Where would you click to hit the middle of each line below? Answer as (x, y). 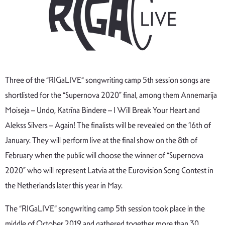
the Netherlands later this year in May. (64, 185)
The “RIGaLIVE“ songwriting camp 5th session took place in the (105, 208)
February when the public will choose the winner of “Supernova (104, 155)
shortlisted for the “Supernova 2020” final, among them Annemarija (111, 95)
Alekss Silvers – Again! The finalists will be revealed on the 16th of (108, 125)
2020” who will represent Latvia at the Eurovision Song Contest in (109, 170)
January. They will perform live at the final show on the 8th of (101, 140)
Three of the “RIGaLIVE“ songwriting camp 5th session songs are (107, 80)
